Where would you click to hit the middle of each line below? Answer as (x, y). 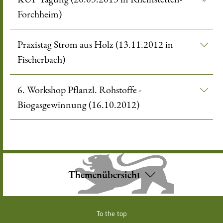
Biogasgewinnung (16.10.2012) (78, 105)
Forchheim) (40, 14)
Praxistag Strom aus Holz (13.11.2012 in (95, 44)
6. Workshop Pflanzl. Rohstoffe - (43, 90)
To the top (111, 214)
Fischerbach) (41, 59)
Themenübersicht (104, 175)
